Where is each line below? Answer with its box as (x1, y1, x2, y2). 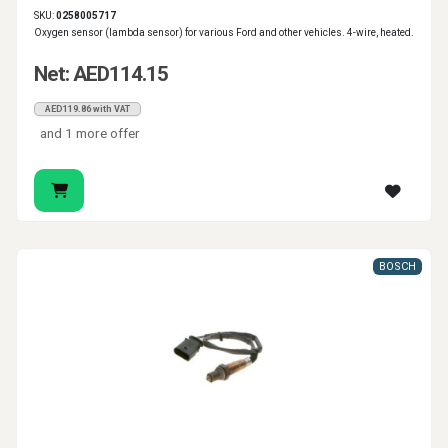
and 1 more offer (40, 125, 141, 142)
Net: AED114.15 (34, 62, 168, 87)
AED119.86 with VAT (45, 104, 130, 115)
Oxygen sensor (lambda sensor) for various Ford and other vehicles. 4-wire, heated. (34, 27, 414, 39)
